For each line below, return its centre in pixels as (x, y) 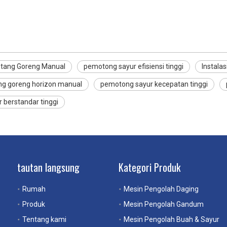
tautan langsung (48, 167)
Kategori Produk (149, 167)
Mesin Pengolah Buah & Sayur (172, 219)
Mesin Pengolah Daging (161, 189)
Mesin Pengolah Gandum (164, 204)
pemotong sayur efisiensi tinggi (134, 66)
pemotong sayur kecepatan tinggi (154, 84)
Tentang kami (44, 219)
